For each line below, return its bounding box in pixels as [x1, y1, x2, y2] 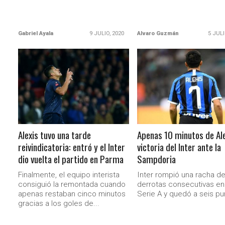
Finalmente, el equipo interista [18, 170, 120, 179]
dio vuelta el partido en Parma [18, 152, 124, 166]
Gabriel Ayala [18, 30, 54, 37]
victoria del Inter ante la [137, 140, 221, 154]
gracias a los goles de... [18, 199, 100, 208]
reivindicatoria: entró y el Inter [18, 140, 126, 154]
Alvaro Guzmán [137, 30, 179, 37]
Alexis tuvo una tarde [18, 128, 91, 142]
